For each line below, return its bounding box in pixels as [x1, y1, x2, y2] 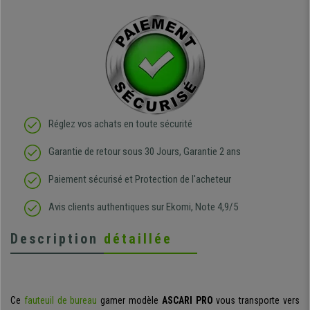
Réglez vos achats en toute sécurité [48, 118, 192, 131]
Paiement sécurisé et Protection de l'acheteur [48, 173, 231, 186]
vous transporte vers [212, 295, 300, 307]
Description [10, 230, 104, 248]
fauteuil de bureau [24, 295, 98, 307]
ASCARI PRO [161, 295, 213, 307]
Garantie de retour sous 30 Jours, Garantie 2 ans [48, 145, 241, 158]
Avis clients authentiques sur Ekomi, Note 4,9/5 [48, 201, 238, 214]
